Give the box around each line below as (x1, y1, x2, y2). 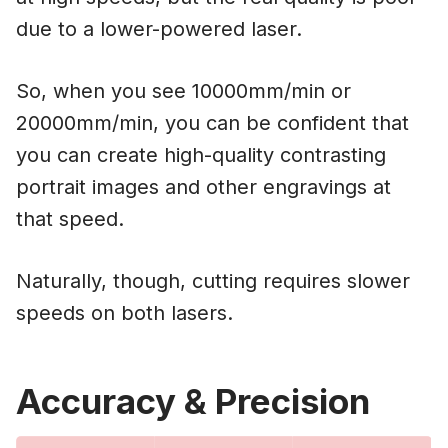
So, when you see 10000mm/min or (16, 79, 351, 104)
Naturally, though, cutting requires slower (16, 269, 410, 294)
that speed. (16, 207, 124, 232)
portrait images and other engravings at (16, 175, 391, 200)
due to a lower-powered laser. (16, 17, 302, 42)
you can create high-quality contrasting (16, 143, 386, 168)
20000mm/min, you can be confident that (16, 111, 409, 136)
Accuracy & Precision (16, 379, 370, 422)
